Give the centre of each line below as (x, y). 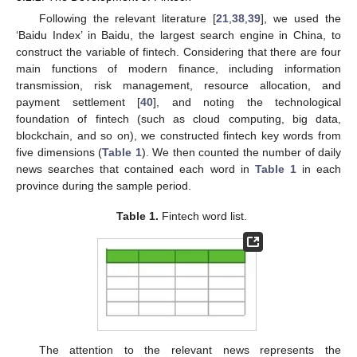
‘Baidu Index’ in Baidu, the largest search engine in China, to (178, 35)
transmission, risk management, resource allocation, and (178, 85)
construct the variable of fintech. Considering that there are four (178, 51)
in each (319, 169)
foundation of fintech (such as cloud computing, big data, (178, 118)
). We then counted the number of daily (241, 152)
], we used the (301, 18)
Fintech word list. (203, 216)
